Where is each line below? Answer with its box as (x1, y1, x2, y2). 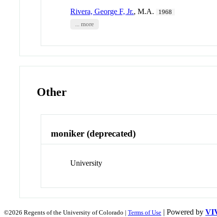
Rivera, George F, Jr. (70, 7, 134, 15)
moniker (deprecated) (51, 128, 136, 139)
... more (75, 20, 94, 28)
